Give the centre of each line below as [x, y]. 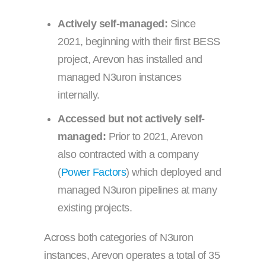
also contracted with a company [128, 155]
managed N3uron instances [120, 77]
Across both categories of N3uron [118, 238]
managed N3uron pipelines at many [137, 190]
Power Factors [94, 172]
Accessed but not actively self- [131, 119]
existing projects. [95, 208]
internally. [79, 95]
